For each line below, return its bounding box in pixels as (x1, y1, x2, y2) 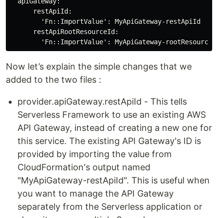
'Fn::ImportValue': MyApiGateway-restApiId (10, 18, 200, 25)
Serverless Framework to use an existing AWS (18, 109, 206, 120)
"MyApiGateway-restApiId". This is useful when (18, 175, 210, 185)
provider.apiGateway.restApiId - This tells (18, 96, 187, 107)
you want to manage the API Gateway (18, 188, 174, 199)
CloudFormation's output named (18, 162, 150, 172)
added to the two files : (6, 74, 101, 85)
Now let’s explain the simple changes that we (6, 61, 192, 72)
